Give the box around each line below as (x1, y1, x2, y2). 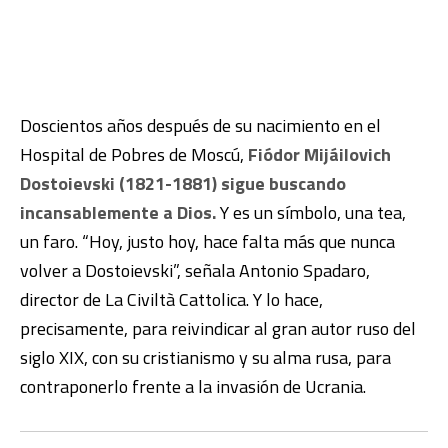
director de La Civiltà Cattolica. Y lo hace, (20, 285, 323, 313)
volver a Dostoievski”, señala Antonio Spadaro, (20, 256, 370, 284)
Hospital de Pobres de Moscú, (20, 140, 248, 168)
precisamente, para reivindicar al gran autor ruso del (20, 314, 416, 342)
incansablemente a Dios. (20, 198, 216, 226)
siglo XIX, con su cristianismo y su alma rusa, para (20, 343, 391, 371)
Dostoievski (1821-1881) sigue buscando (20, 169, 346, 197)
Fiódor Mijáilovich (248, 140, 391, 168)
